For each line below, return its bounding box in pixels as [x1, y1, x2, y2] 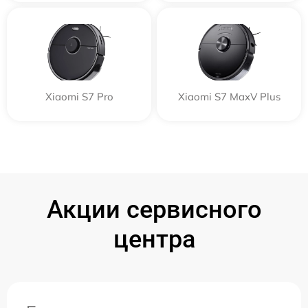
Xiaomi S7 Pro [45, 89, 113, 103]
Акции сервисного [46, 195, 262, 224]
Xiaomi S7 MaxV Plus [177, 89, 280, 103]
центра [113, 224, 195, 254]
